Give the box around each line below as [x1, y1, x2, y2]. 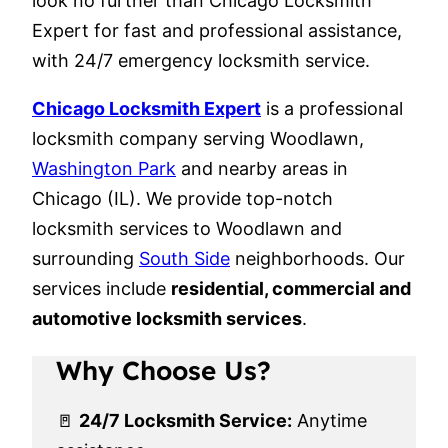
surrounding [32, 247, 139, 269]
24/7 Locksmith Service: [79, 410, 292, 432]
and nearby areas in [176, 157, 348, 179]
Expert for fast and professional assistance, [32, 19, 402, 41]
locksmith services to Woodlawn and [32, 217, 342, 239]
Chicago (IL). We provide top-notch [32, 187, 333, 209]
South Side [139, 247, 230, 269]
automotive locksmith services [32, 307, 302, 329]
